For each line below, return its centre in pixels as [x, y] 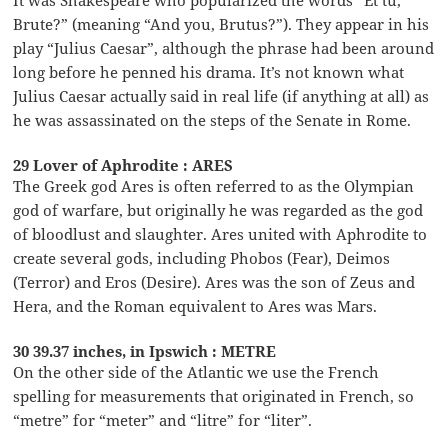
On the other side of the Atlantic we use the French [196, 371]
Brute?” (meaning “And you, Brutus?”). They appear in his [221, 23]
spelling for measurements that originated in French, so [214, 395]
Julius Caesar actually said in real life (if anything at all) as [221, 95]
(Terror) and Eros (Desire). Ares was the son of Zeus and [214, 281]
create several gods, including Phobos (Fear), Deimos [202, 257]
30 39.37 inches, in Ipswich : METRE [145, 350]
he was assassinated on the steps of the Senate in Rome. [212, 119]
